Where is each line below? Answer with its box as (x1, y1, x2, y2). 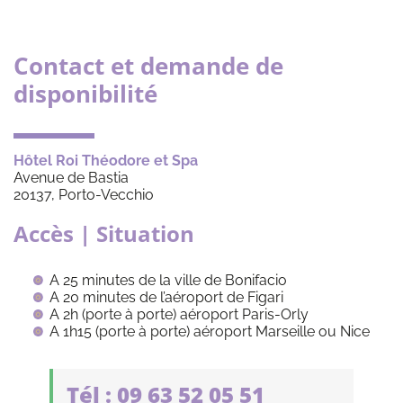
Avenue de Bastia (13, 168, 129, 186)
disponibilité (13, 76, 157, 110)
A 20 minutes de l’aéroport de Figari (49, 288, 283, 306)
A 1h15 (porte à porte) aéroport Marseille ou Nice (49, 322, 370, 340)
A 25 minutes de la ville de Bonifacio (49, 271, 287, 289)
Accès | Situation (13, 218, 194, 248)
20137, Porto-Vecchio (13, 185, 154, 203)
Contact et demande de (13, 49, 283, 82)
